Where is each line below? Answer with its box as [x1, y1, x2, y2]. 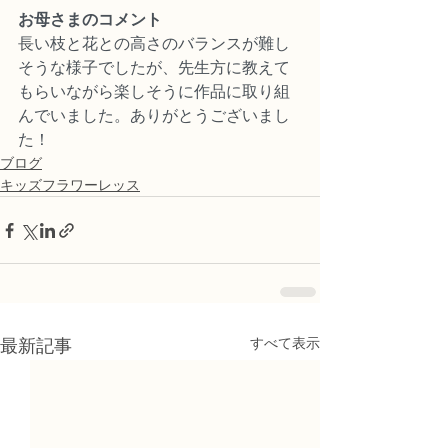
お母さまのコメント [18, 11, 162, 29]
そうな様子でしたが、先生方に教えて [18, 59, 290, 77]
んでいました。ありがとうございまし [18, 107, 290, 125]
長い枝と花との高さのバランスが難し [18, 35, 290, 53]
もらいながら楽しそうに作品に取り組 [18, 83, 290, 101]
